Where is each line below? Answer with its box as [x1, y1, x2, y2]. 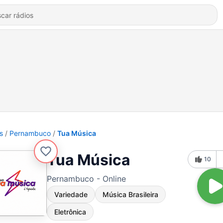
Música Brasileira [103, 190, 158, 199]
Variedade [54, 190, 88, 199]
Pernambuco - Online [47, 174, 126, 184]
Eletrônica [54, 208, 86, 216]
